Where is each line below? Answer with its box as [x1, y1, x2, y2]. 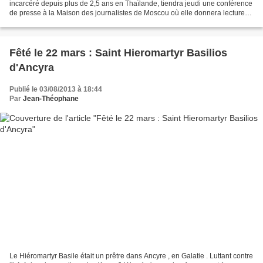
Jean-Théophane [23, 95, 79, 103]
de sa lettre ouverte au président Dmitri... [9, 18, 138, 27]
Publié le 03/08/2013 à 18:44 [9, 85, 102, 94]
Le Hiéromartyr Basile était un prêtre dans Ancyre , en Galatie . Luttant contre [9, 251, 253, 260]
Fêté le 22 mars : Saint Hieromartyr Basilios [9, 47, 227, 59]
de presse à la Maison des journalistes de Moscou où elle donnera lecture [9, 9, 245, 18]
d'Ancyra [9, 62, 54, 74]
